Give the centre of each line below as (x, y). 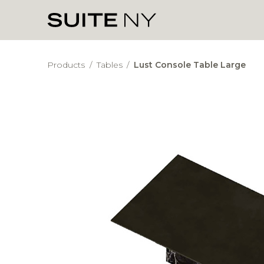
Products (67, 65)
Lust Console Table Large (190, 65)
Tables (110, 65)
